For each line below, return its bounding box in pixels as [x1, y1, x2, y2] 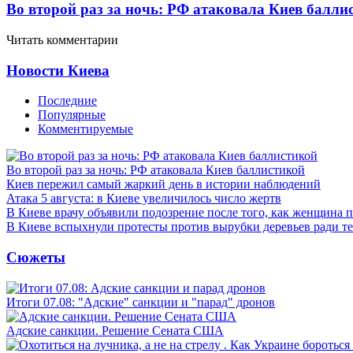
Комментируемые [38, 122, 133, 136]
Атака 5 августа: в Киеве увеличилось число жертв [6, 191, 281, 206]
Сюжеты [6, 248, 65, 266]
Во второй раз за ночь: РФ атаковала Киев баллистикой [6, 163, 305, 177]
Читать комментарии [6, 32, 118, 46]
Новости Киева [6, 61, 110, 79]
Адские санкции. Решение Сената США [6, 323, 224, 337]
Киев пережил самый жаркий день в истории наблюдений [6, 177, 321, 191]
